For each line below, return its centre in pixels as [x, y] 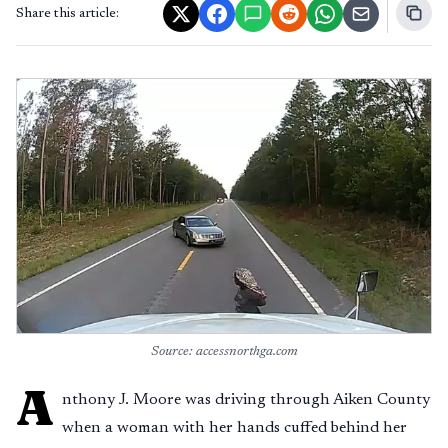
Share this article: [67, 14]
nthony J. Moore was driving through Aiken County [246, 400]
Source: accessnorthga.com [224, 352]
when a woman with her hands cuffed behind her [234, 428]
